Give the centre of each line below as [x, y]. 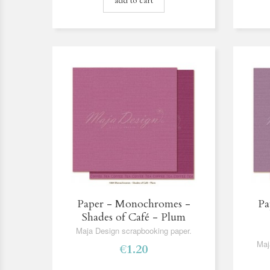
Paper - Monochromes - [133, 204]
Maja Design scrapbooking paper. [133, 230]
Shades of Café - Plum [133, 217]
